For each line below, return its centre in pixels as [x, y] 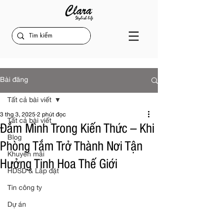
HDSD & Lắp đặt [33, 172]
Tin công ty [25, 188]
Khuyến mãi [26, 155]
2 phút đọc [51, 115]
